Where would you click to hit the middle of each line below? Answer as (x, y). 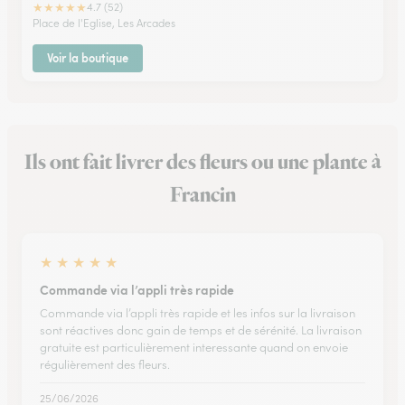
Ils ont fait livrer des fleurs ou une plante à (202, 163)
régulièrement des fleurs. (105, 365)
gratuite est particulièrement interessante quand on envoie (194, 348)
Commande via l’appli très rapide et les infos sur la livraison (198, 313)
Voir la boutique (88, 58)
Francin (202, 195)
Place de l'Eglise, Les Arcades (104, 23)
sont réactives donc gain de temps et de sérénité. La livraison (201, 330)
